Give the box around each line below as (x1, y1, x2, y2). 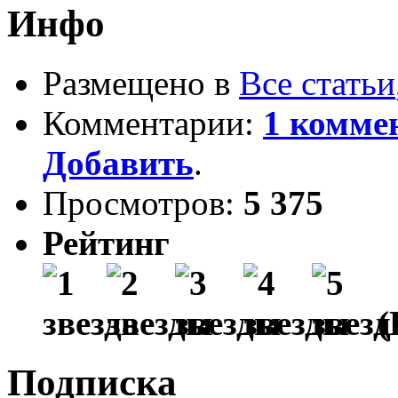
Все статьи (239, 63, 395, 102)
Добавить (43, 143, 194, 182)
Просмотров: (43, 183, 243, 222)
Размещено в (43, 63, 239, 102)
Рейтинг (43, 223, 170, 262)
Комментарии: (43, 103, 263, 142)
